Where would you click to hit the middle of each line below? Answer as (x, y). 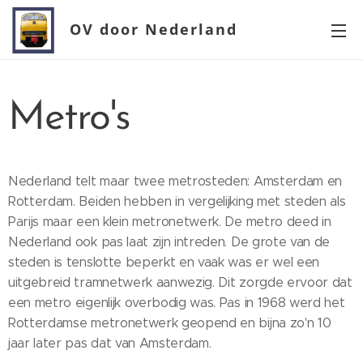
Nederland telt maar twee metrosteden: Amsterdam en (175, 181)
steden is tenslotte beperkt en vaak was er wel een (164, 262)
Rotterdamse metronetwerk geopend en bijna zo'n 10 (170, 323)
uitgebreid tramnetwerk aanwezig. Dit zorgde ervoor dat (180, 282)
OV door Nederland (154, 29)
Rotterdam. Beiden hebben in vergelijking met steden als (177, 201)
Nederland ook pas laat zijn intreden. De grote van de (169, 242)
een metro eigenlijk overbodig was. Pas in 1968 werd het (177, 303)
